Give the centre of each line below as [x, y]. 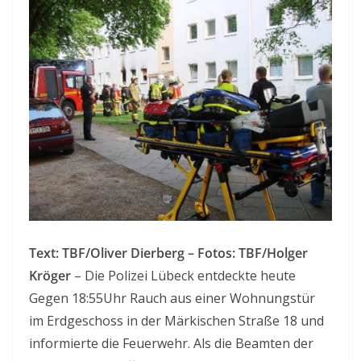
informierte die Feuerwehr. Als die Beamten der [171, 344]
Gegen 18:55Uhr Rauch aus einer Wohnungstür [172, 299]
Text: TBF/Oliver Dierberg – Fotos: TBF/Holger [168, 253]
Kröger [50, 276]
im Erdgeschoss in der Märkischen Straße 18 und [176, 321]
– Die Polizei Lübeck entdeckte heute [183, 276]
